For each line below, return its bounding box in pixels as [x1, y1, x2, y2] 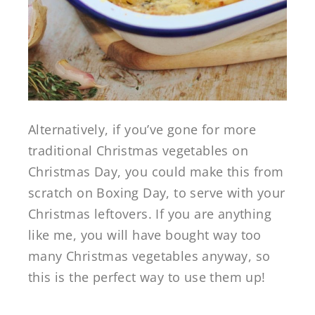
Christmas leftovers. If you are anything [28, 205, 271, 223]
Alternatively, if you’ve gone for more [28, 121, 257, 139]
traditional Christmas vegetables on [28, 142, 248, 160]
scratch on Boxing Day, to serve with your [28, 184, 285, 202]
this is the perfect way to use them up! [28, 269, 266, 286]
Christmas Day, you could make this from [28, 163, 284, 181]
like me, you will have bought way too [28, 226, 262, 244]
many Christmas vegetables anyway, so [28, 247, 271, 265]
